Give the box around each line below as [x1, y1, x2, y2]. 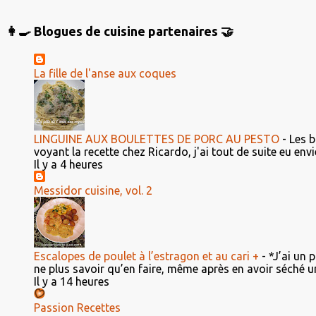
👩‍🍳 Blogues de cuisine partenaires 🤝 [6, 24, 233, 38]
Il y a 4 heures [34, 158, 103, 171]
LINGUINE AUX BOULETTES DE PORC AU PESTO [34, 133, 279, 145]
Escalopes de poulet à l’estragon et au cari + [34, 250, 259, 262]
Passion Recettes [34, 301, 121, 314]
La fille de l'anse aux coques [34, 67, 176, 80]
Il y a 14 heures [34, 275, 109, 288]
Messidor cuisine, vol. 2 [34, 184, 152, 197]
